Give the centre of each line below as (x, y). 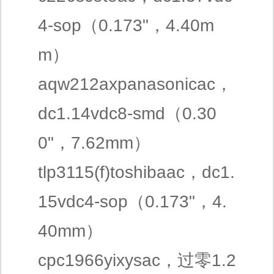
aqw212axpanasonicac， (135, 84)
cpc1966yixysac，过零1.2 (137, 260)
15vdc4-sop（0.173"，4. (132, 202)
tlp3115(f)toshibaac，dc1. (136, 172)
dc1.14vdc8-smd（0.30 (127, 113)
